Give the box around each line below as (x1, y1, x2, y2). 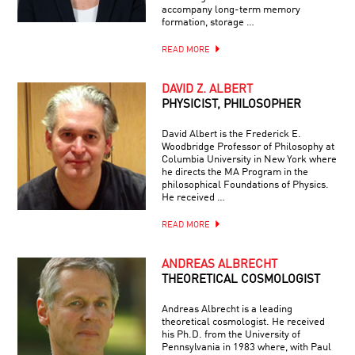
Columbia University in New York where (161, 154, 337, 165)
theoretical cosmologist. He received (161, 316, 325, 327)
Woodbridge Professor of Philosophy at (161, 141, 334, 152)
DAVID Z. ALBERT (161, 83, 253, 96)
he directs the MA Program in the (161, 166, 308, 177)
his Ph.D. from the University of (161, 329, 300, 340)
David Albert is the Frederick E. (161, 128, 301, 139)
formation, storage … (161, 17, 254, 28)
